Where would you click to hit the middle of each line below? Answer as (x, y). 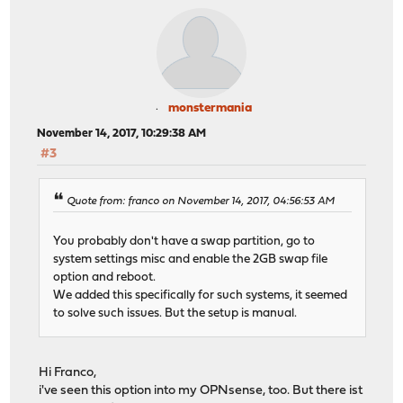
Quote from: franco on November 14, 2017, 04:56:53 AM (201, 202)
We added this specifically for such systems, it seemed (201, 295)
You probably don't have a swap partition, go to (184, 241)
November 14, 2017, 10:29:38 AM (122, 134)
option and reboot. (105, 277)
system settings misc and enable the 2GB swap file (191, 259)
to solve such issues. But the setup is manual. (175, 313)
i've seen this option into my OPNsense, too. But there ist (201, 390)
